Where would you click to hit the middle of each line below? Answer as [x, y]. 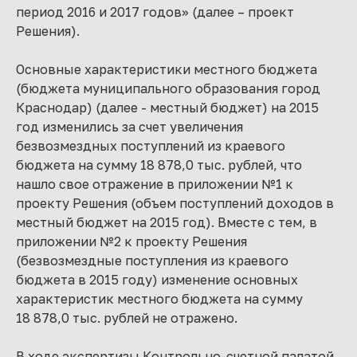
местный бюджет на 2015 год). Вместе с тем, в [167, 222]
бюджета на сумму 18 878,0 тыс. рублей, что [159, 165]
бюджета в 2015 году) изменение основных [157, 280]
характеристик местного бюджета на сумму [159, 299]
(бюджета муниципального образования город [168, 88]
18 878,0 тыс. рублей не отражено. [127, 318]
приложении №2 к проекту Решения [131, 241]
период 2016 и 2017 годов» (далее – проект [155, 12]
